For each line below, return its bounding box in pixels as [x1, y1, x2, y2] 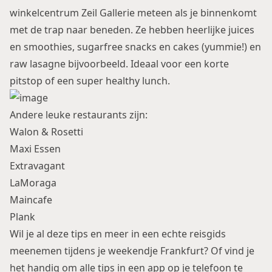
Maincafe [10, 193, 52, 206]
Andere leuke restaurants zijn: [10, 108, 148, 121]
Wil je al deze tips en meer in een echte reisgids [10, 227, 226, 240]
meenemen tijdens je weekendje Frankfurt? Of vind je [10, 244, 254, 257]
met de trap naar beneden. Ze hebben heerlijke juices [10, 23, 254, 36]
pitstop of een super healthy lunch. [10, 74, 172, 87]
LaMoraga [10, 176, 56, 189]
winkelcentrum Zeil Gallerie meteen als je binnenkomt [10, 6, 257, 19]
